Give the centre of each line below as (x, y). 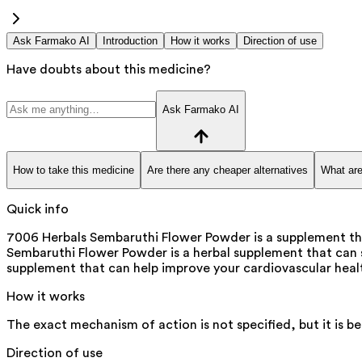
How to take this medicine (74, 170)
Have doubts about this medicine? (109, 69)
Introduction (130, 40)
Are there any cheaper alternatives (227, 170)
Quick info (38, 210)
